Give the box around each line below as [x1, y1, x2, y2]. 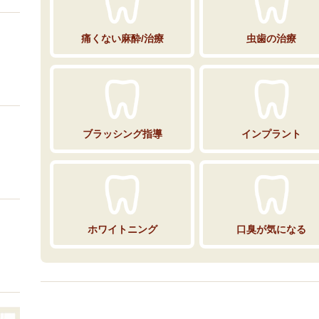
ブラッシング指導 [82, 127, 162, 140]
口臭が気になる [236, 223, 307, 235]
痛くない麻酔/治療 [80, 32, 164, 44]
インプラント [241, 127, 302, 140]
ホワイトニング [87, 223, 157, 235]
